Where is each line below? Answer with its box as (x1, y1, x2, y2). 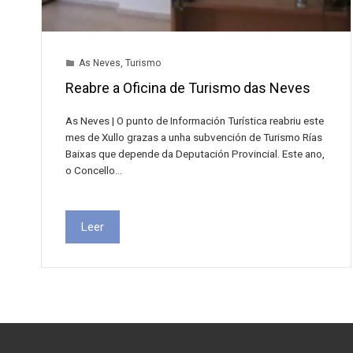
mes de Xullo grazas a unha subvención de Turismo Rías (65, 130, 322, 143)
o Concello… (65, 163, 122, 176)
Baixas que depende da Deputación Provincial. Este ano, (65, 147, 325, 160)
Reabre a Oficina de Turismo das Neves (65, 79, 310, 96)
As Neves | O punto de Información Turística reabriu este (65, 113, 324, 127)
